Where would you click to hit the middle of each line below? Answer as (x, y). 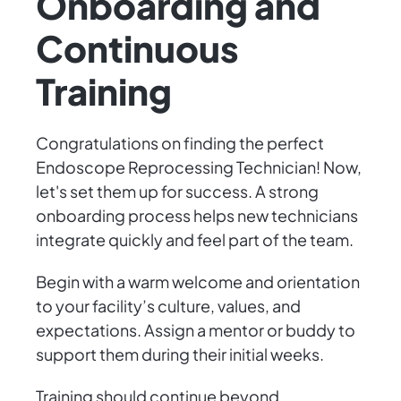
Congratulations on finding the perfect (180, 143)
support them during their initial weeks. (180, 354)
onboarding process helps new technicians (197, 216)
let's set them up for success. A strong (177, 192)
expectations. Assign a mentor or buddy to (196, 330)
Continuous (137, 48)
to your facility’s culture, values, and (168, 306)
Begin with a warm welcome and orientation (198, 282)
